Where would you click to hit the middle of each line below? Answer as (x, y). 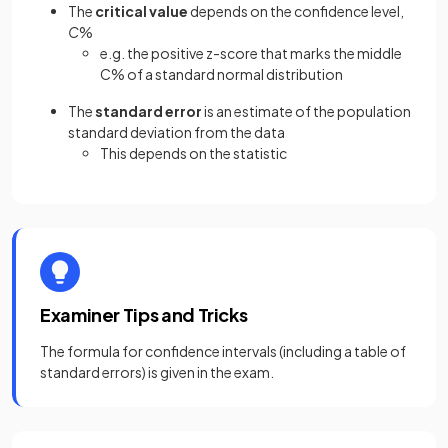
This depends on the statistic (193, 153)
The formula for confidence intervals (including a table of (223, 351)
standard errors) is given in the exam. (157, 372)
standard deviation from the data (176, 132)
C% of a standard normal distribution (221, 74)
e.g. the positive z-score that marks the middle (251, 53)
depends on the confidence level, (296, 11)
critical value (141, 11)
